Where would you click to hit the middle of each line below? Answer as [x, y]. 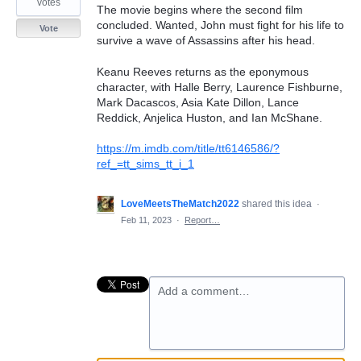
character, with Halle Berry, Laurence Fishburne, [220, 87]
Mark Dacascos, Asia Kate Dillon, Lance [198, 102]
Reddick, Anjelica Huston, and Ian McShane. [210, 117]
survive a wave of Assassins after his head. [206, 40]
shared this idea [278, 204]
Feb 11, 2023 [146, 220]
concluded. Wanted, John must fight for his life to [220, 25]
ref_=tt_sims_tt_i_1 [145, 164]
